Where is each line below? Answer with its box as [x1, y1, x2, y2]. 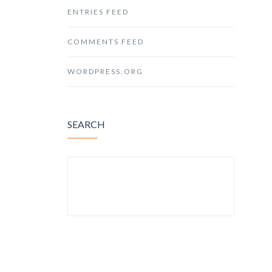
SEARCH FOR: [80, 172, 125, 182]
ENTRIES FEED [67, 7, 129, 16]
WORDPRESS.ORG [67, 67, 143, 76]
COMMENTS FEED [67, 37, 144, 46]
